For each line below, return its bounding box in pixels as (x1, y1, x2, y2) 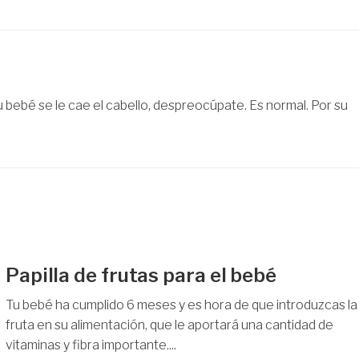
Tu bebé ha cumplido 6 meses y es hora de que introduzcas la (5, 296, 357, 313)
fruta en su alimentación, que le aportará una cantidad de (5, 317, 333, 333)
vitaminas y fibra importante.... (5, 337, 176, 353)
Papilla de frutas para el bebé (5, 263, 276, 287)
